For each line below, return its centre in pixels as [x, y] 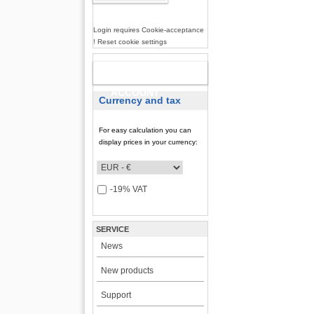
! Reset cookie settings [130, 42]
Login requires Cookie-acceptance [148, 30]
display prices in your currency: [149, 142]
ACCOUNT [136, 93]
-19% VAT [128, 189]
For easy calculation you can [145, 130]
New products [127, 271]
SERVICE [113, 229]
